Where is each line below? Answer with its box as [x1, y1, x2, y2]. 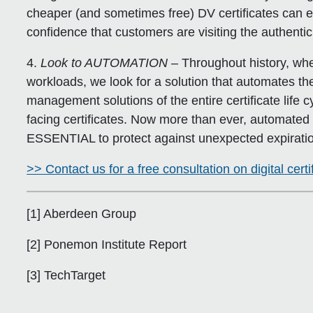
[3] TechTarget [27, 268, 106, 282]
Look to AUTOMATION [41, 55, 168, 70]
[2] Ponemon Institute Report [27, 237, 187, 252]
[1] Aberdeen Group [27, 206, 137, 221]
